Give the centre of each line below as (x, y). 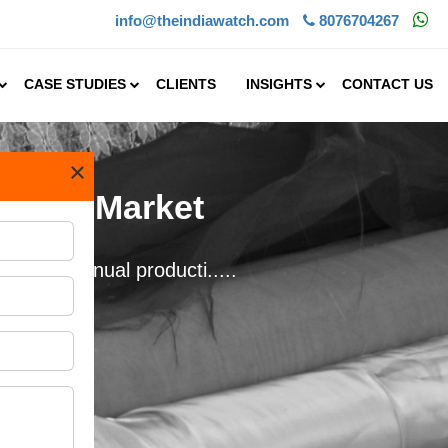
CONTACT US (387, 84)
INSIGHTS (279, 84)
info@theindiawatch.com (202, 20)
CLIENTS (186, 84)
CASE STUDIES (75, 84)
